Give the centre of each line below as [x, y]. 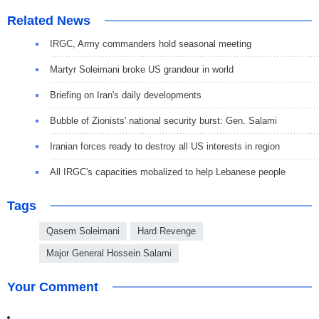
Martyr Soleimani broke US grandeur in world [142, 70]
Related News [49, 21]
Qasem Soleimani [83, 231]
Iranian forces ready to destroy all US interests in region [165, 147]
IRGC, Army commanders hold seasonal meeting [151, 44]
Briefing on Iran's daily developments [126, 95]
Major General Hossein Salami [109, 253]
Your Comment [53, 287]
